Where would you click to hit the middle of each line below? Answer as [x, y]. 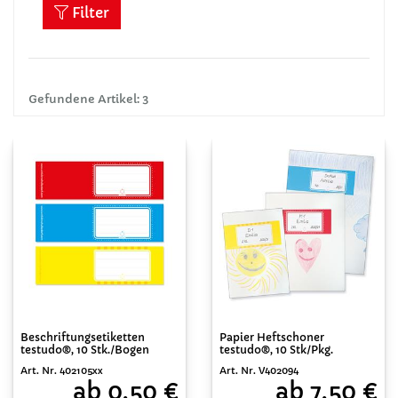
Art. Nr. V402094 [259, 370]
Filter [89, 12]
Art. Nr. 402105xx [62, 370]
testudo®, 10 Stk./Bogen [85, 350]
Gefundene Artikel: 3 [89, 99]
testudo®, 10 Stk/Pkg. [276, 350]
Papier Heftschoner [272, 337]
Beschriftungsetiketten [83, 337]
